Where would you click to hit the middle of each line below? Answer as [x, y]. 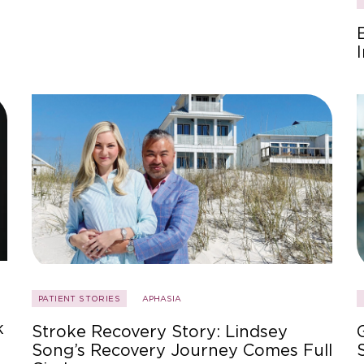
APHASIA [162, 298]
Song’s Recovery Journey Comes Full [182, 350]
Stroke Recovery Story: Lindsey [160, 331]
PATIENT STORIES [79, 298]
